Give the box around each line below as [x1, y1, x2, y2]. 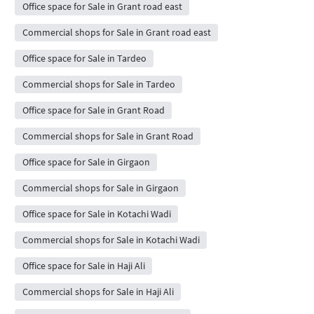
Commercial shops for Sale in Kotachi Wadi [22, 233, 200, 246]
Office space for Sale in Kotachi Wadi [22, 207, 171, 220]
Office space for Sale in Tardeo [22, 51, 146, 64]
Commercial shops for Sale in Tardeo [22, 77, 175, 90]
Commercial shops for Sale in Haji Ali [22, 285, 174, 298]
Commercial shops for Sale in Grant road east [22, 25, 211, 39]
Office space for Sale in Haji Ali [22, 259, 145, 272]
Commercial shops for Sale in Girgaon [22, 181, 179, 194]
